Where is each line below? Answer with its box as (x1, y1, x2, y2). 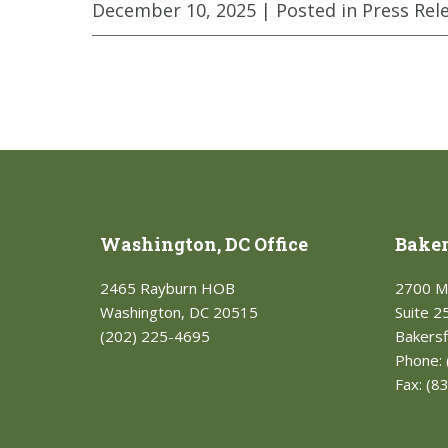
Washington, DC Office (99, 232, 308, 256)
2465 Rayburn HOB (99, 278, 235, 298)
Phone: (394, 350, 446, 370)
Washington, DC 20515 (99, 302, 258, 322)
